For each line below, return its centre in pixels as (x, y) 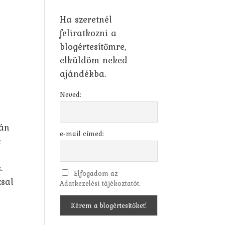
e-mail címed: (82, 134)
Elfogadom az (96, 174)
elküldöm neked (94, 60)
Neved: (71, 94)
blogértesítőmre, (93, 46)
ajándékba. (83, 74)
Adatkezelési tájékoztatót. (100, 184)
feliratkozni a (88, 33)
